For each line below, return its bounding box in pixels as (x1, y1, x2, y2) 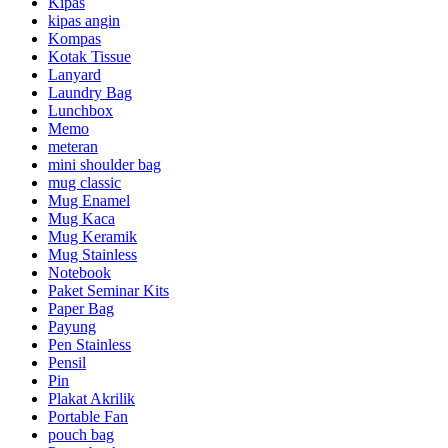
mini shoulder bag (48, 155, 161, 173)
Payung (48, 317, 96, 335)
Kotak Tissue (48, 47, 131, 65)
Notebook (48, 263, 111, 281)
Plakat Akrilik (48, 389, 135, 407)
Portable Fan (48, 407, 128, 425)
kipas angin (48, 11, 120, 29)
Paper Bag (48, 299, 114, 317)
